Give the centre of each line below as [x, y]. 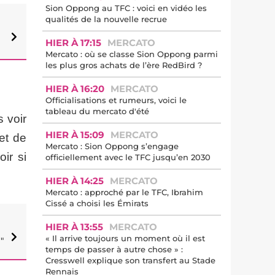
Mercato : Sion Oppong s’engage [112, 146]
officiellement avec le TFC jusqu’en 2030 [128, 157]
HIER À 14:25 [75, 181]
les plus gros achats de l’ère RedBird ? [124, 65]
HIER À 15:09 [75, 135]
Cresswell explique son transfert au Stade [130, 260]
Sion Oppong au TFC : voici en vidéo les [126, 8]
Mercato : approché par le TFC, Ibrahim [124, 192]
